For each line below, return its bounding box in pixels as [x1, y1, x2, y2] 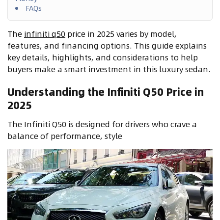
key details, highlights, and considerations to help [7, 51, 198, 63]
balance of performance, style [7, 130, 122, 142]
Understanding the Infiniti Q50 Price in [7, 83, 204, 100]
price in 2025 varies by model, [65, 27, 177, 40]
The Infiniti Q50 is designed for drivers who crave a [7, 118, 197, 130]
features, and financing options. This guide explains [7, 39, 207, 52]
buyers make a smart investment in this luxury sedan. [7, 63, 211, 75]
